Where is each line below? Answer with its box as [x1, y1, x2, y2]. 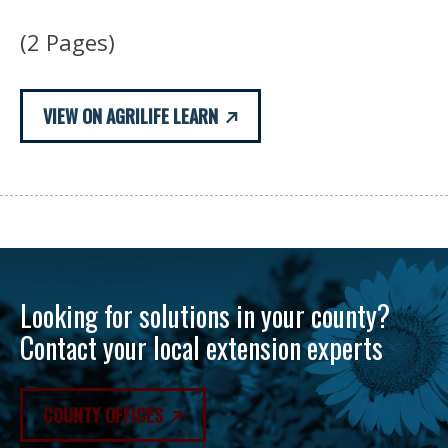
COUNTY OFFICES [43, 401, 163, 428]
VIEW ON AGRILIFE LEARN [43, 102, 218, 129]
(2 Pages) [20, 26, 115, 57]
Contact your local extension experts [20, 326, 383, 368]
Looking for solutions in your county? [20, 294, 390, 336]
